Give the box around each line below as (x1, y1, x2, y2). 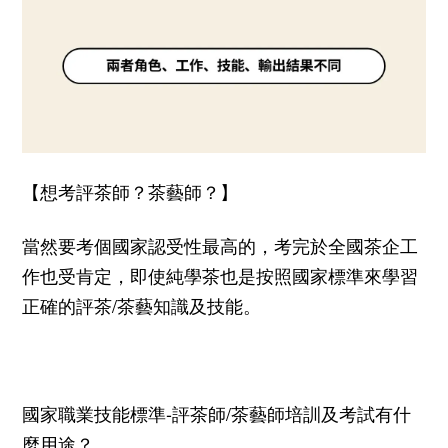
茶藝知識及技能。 (117, 291, 261, 318)
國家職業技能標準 (22, 399, 166, 426)
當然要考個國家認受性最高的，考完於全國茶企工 (22, 231, 418, 258)
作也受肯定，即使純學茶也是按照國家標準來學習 (22, 261, 418, 288)
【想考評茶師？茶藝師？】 (22, 177, 238, 204)
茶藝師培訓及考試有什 (231, 399, 411, 426)
